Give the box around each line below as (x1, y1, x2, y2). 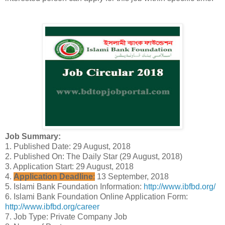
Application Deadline (14, 172, 93, 181)
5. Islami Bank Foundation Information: (5, 182, 144, 191)
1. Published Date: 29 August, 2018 (5, 142, 131, 151)
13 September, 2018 (95, 172, 169, 181)
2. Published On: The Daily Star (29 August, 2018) (5, 152, 182, 161)
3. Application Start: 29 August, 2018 (5, 162, 134, 171)
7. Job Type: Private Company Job (5, 212, 127, 221)
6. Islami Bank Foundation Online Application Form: (5, 192, 188, 201)
